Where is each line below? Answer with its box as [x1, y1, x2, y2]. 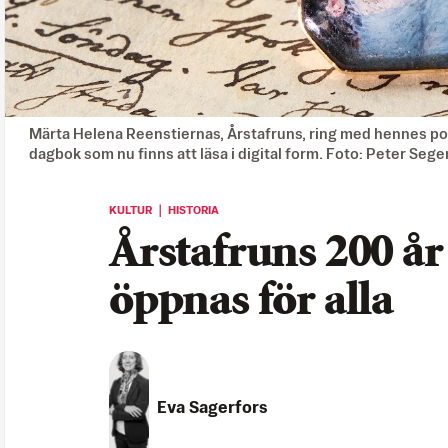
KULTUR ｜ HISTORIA [109, 204, 219, 217]
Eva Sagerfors [157, 400, 267, 418]
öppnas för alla [109, 279, 393, 325]
